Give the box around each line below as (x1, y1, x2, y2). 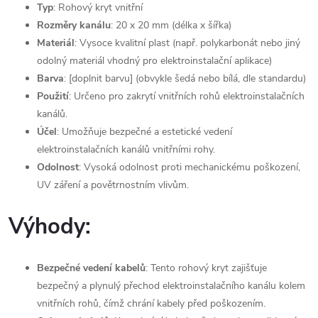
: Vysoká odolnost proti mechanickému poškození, (79, 160, 300, 174)
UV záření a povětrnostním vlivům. (37, 177, 189, 192)
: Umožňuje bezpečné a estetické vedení (57, 124, 232, 138)
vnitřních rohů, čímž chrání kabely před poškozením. (37, 296, 265, 310)
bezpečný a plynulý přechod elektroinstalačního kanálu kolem (37, 278, 305, 292)
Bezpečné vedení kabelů (37, 261, 146, 275)
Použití (37, 89, 69, 103)
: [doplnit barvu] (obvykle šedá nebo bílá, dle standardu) (64, 71, 306, 85)
